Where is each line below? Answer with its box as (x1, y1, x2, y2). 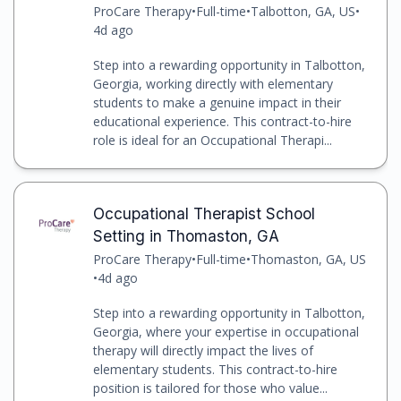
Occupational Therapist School (92, 204, 315, 224)
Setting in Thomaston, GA (92, 226, 279, 246)
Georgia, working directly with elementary (92, 74, 333, 92)
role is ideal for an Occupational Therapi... (92, 131, 332, 149)
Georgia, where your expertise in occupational (92, 323, 359, 341)
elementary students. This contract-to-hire (92, 361, 337, 379)
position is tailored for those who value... (92, 380, 328, 397)
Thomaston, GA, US (250, 251, 366, 269)
